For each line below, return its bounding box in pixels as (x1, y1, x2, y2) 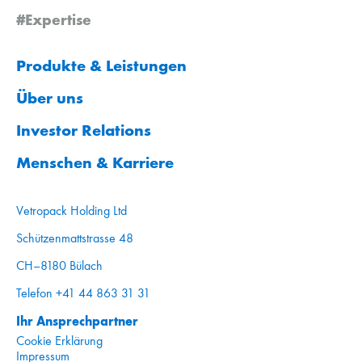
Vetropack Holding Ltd (16, 202, 127, 218)
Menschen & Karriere (16, 151, 174, 173)
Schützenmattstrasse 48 (16, 229, 133, 246)
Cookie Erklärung (16, 332, 103, 348)
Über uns (16, 86, 83, 108)
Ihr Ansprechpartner (16, 312, 138, 329)
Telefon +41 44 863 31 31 (16, 284, 150, 301)
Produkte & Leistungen (16, 54, 187, 76)
